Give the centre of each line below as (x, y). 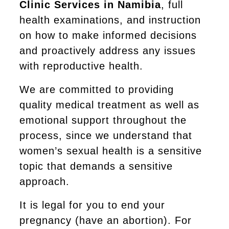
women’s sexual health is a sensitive (111, 151)
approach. (44, 181)
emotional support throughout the (103, 120)
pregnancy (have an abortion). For (106, 220)
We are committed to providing (97, 89)
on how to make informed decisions (108, 35)
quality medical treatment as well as (109, 105)
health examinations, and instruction (110, 20)
